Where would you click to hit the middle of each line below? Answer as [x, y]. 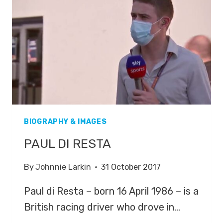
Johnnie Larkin [63, 167]
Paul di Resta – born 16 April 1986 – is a [111, 191]
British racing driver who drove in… [102, 207]
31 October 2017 [131, 167]
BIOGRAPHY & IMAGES [65, 122]
